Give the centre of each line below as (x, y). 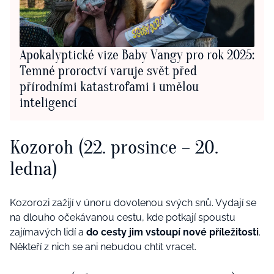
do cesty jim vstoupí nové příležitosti (172, 232)
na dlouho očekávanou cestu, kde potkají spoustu (123, 217)
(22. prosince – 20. (148, 147)
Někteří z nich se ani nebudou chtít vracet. (103, 246)
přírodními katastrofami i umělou (109, 87)
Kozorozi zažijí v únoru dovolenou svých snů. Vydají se (133, 202)
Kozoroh (44, 147)
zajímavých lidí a (48, 232)
